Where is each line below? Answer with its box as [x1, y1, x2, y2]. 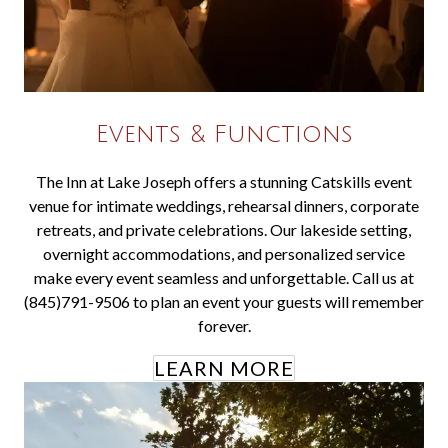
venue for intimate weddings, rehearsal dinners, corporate [29, 196, 419, 215]
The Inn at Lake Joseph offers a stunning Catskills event [36, 172, 412, 191]
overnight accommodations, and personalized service [43, 244, 405, 263]
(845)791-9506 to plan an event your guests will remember [24, 292, 424, 311]
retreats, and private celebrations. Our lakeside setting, [37, 220, 411, 239]
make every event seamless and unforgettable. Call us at [34, 268, 414, 287]
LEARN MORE [154, 356, 294, 380]
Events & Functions [95, 121, 353, 147]
